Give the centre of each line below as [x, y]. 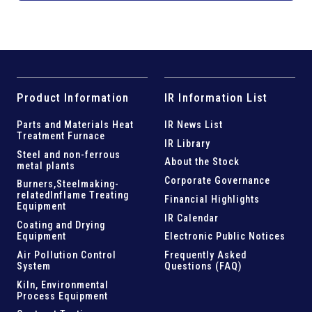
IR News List [193, 124]
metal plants [46, 165]
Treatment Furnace [61, 135]
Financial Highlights [212, 199]
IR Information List [216, 97]
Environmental [75, 284]
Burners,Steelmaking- [68, 184]
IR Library [187, 143]
